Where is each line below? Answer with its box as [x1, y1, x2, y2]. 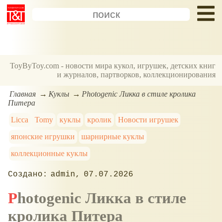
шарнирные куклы [81, 132, 145, 141]
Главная [9, 89, 36, 98]
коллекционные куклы [11, 149, 88, 158]
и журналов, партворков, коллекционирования [57, 70, 216, 79]
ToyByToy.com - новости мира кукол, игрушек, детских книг [10, 61, 216, 70]
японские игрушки [11, 132, 75, 141]
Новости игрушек [117, 115, 178, 124]
